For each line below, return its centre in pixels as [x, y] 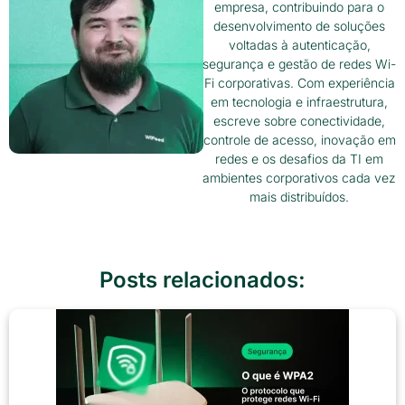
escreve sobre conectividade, [299, 120]
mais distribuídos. [299, 196]
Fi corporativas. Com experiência [299, 82]
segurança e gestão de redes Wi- [299, 63]
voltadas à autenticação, [299, 44]
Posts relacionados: [202, 279]
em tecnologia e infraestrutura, [299, 101]
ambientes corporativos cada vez [299, 177]
